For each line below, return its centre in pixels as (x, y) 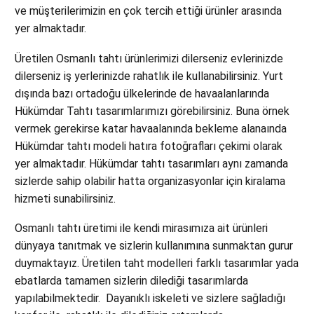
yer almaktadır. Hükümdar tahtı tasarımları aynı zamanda (151, 163)
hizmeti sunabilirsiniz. (65, 198)
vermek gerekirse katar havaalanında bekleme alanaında (151, 128)
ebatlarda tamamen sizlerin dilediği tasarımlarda (131, 281)
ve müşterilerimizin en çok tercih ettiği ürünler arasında (148, 11)
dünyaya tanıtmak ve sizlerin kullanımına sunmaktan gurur (154, 246)
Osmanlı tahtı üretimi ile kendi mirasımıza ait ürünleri (141, 228)
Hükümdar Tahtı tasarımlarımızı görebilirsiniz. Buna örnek (152, 111)
